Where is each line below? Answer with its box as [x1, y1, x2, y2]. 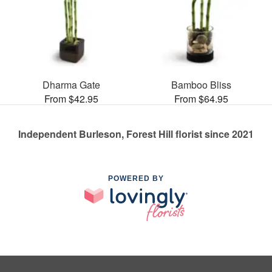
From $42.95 [44, 91, 98, 106]
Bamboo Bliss [171, 77, 231, 92]
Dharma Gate [42, 77, 100, 92]
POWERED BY [108, 174, 164, 183]
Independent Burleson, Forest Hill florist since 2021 [18, 126, 254, 141]
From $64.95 [174, 91, 228, 106]
